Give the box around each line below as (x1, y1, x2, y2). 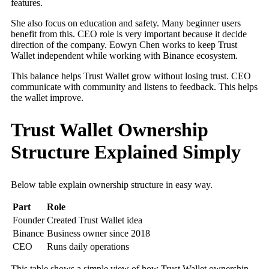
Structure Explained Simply (11, 141, 241, 163)
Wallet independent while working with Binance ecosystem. (11, 50, 240, 61)
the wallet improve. (11, 92, 83, 103)
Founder (13, 214, 44, 225)
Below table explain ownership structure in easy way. (11, 179, 213, 190)
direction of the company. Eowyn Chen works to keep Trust (11, 39, 237, 50)
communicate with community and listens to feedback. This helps (11, 81, 258, 92)
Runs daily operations (47, 241, 129, 252)
